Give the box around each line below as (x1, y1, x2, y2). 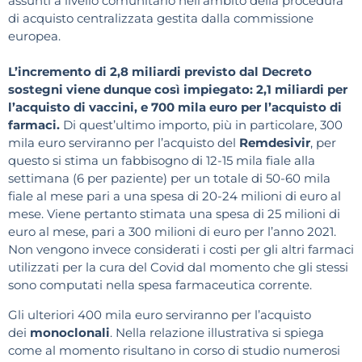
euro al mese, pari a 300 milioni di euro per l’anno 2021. (8, 224, 336, 240)
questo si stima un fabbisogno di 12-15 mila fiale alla (8, 153, 315, 169)
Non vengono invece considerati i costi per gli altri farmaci (8, 242, 354, 258)
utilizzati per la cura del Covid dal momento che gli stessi (8, 259, 348, 276)
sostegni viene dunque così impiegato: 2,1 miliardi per (8, 82, 347, 98)
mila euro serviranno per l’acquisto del (8, 135, 239, 151)
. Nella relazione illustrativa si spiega (110, 324, 324, 340)
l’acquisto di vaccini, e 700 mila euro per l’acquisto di (8, 99, 342, 116)
